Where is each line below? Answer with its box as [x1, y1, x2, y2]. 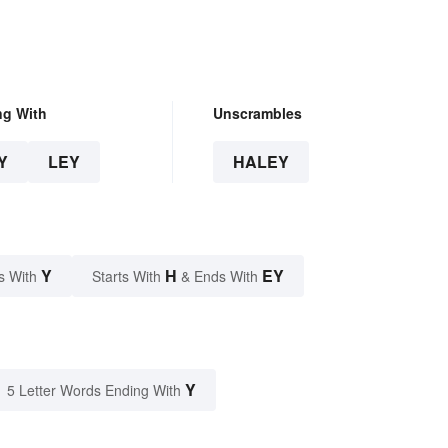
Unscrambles [212, 102, 302, 123]
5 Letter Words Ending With [7, 379, 181, 400]
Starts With [92, 265, 165, 286]
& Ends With [177, 265, 262, 286]
